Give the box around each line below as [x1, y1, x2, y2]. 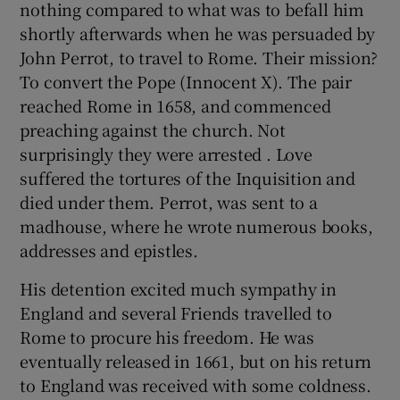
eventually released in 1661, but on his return [20, 349, 372, 373]
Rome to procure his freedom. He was [20, 325, 314, 349]
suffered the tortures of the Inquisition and [20, 166, 355, 190]
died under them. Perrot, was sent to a [20, 190, 318, 214]
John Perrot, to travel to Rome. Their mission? [20, 46, 379, 70]
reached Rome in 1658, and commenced [20, 94, 331, 118]
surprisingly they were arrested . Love [20, 142, 312, 166]
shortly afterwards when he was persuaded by [20, 21, 375, 46]
